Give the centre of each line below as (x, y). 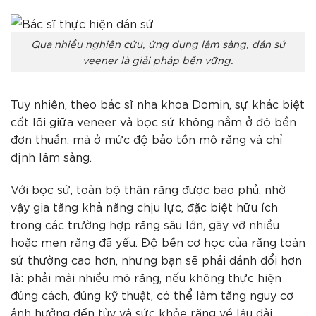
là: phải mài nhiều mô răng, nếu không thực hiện (146, 276)
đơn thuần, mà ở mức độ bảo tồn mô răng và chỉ (147, 139)
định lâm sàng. (51, 157)
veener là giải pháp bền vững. (158, 60)
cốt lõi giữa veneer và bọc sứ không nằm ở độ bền (153, 121)
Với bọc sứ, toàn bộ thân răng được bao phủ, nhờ (148, 188)
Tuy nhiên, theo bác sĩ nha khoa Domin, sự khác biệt (158, 104)
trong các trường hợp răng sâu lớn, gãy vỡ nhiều (145, 224)
